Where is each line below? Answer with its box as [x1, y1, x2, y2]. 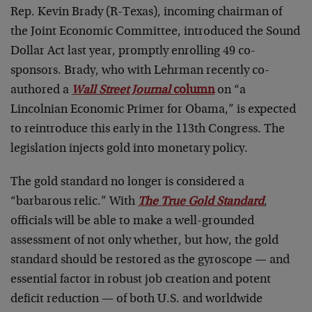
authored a [10, 84, 72, 97]
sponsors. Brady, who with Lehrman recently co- [10, 65, 270, 77]
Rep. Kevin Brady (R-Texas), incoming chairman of [10, 6, 282, 19]
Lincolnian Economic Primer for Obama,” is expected [10, 104, 296, 116]
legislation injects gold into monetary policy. [10, 143, 248, 155]
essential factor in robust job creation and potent [10, 274, 271, 286]
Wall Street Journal [72, 84, 173, 97]
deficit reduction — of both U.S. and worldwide [10, 293, 263, 306]
